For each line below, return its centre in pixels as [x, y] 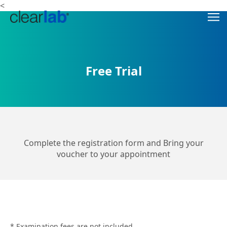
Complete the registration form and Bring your [113, 143]
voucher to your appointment [113, 154]
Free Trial [113, 71]
